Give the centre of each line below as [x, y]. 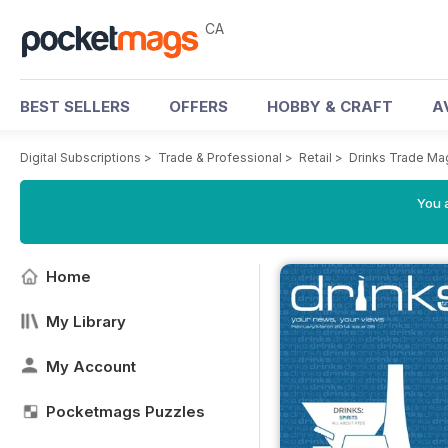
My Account [91, 366]
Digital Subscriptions [80, 157]
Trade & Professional [220, 157]
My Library [86, 321]
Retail [315, 157]
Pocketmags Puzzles [125, 411]
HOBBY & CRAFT [330, 106]
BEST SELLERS [75, 106]
